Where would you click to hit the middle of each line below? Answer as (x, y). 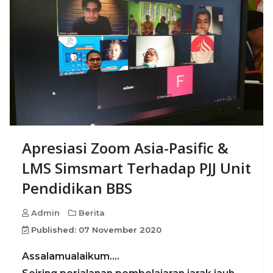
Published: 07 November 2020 (96, 229)
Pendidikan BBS (77, 188)
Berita (92, 212)
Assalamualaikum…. (71, 256)
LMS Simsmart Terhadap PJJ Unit (136, 168)
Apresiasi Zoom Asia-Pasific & (125, 147)
